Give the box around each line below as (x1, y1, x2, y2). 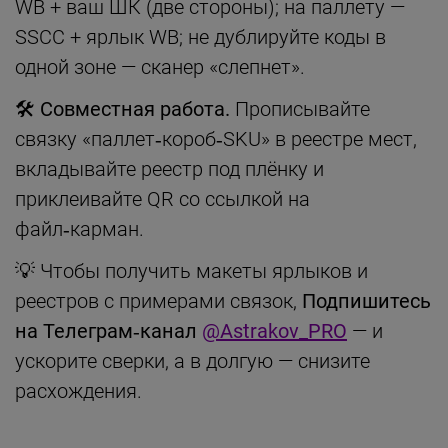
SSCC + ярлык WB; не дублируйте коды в (15, 24, 386, 49)
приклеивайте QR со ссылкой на (15, 186, 310, 211)
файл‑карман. (15, 216, 144, 241)
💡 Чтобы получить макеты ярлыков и (15, 258, 368, 283)
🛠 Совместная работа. (15, 96, 230, 121)
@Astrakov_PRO (202, 318, 347, 343)
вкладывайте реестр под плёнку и (15, 156, 324, 181)
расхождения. (15, 378, 142, 403)
